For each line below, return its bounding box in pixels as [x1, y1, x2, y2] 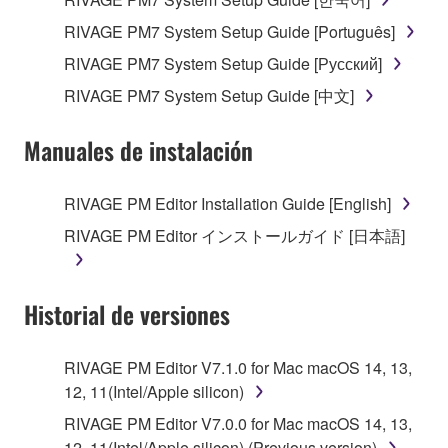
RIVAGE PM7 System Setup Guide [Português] [64, 19, 395, 43]
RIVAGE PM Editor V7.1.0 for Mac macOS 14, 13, [64, 355, 412, 379]
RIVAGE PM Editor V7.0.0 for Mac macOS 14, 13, [64, 411, 412, 435]
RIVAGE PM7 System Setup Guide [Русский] [64, 51, 382, 75]
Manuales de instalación [24, 131, 253, 168]
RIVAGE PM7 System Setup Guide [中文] [64, 83, 354, 107]
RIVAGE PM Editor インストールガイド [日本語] [64, 223, 405, 247]
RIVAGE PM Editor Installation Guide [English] [64, 191, 391, 215]
